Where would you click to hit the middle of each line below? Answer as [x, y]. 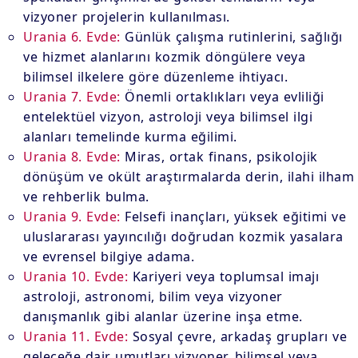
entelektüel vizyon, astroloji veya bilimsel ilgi [168, 117]
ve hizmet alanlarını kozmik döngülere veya [165, 57]
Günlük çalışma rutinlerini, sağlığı [231, 37]
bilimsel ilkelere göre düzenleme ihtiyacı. [156, 77]
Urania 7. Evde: [72, 97]
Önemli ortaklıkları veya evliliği [222, 97]
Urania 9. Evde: [72, 217]
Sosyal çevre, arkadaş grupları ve [238, 336]
